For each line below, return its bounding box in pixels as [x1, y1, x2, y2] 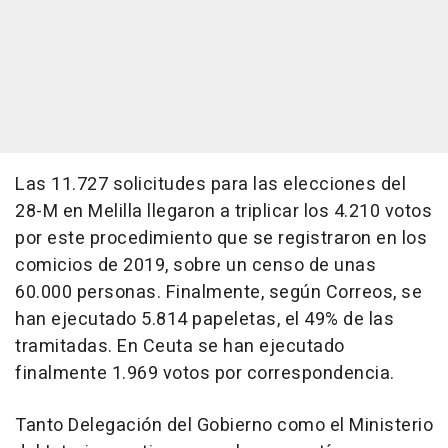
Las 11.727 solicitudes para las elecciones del [15, 170, 406, 198]
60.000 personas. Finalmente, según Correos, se [15, 278, 422, 306]
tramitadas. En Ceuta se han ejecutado [15, 332, 345, 360]
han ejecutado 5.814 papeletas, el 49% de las [15, 305, 394, 333]
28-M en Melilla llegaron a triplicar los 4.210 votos [15, 197, 432, 225]
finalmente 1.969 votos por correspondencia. [15, 359, 395, 387]
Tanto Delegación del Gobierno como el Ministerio [15, 411, 433, 439]
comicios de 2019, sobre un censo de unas [15, 251, 376, 279]
